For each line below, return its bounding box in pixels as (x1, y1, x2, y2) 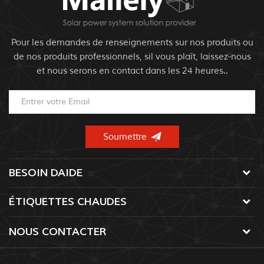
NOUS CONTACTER (9, 225, 106, 239)
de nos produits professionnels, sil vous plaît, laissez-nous (13, 51, 251, 63)
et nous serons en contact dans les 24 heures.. (36, 65, 228, 77)
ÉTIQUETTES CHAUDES (9, 195, 127, 209)
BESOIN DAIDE (9, 166, 82, 180)
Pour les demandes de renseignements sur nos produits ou (11, 37, 253, 49)
